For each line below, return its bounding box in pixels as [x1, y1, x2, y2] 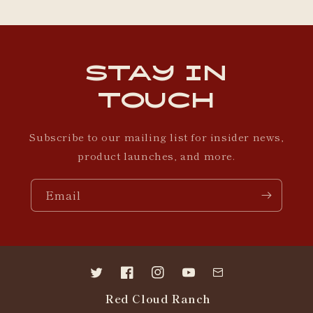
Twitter [89, 272, 124, 287]
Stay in [85, 59, 228, 85]
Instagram [150, 272, 203, 287]
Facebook [119, 272, 170, 287]
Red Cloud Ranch [105, 289, 211, 307]
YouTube [181, 272, 228, 287]
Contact [212, 272, 251, 287]
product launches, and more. [78, 147, 235, 163]
